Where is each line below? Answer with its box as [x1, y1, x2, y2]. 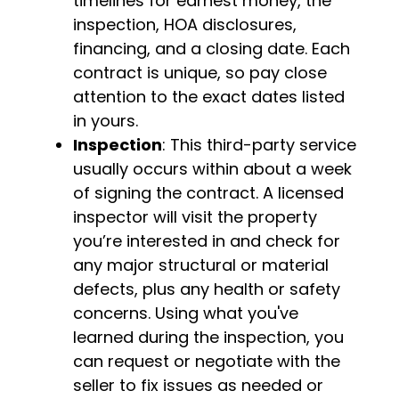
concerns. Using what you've [73, 302, 299, 324]
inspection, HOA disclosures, [73, 13, 297, 36]
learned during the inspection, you [73, 326, 345, 348]
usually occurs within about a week [73, 158, 353, 180]
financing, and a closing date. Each [73, 37, 351, 60]
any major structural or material [73, 254, 330, 276]
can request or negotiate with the [73, 350, 341, 372]
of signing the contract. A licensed [73, 182, 345, 204]
